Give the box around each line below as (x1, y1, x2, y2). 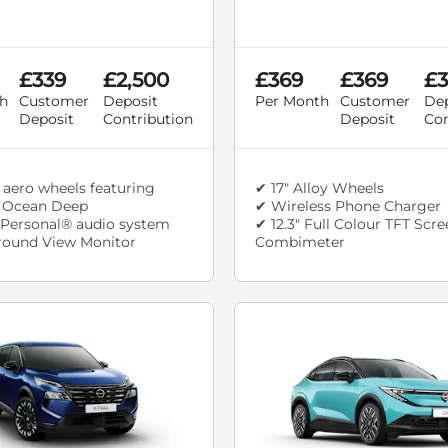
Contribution (103, 110, 193, 129)
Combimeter (255, 233, 345, 252)
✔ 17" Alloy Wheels (255, 179, 384, 198)
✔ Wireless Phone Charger (255, 197, 441, 216)
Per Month (255, 92, 329, 111)
